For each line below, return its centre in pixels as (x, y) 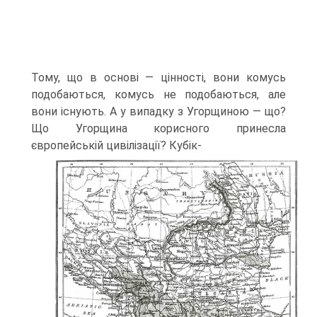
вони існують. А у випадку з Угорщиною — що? (158, 111)
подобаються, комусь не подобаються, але (158, 94)
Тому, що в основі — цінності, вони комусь (158, 77)
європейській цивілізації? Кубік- (116, 145)
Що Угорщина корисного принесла (158, 128)
